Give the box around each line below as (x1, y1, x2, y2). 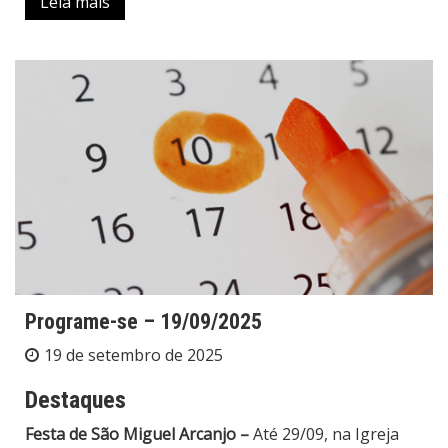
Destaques (25, 386, 126, 415)
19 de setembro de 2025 (44, 344, 223, 367)
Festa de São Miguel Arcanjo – (25, 423, 249, 446)
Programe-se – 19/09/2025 (25, 309, 262, 335)
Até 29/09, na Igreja (249, 423, 399, 446)
